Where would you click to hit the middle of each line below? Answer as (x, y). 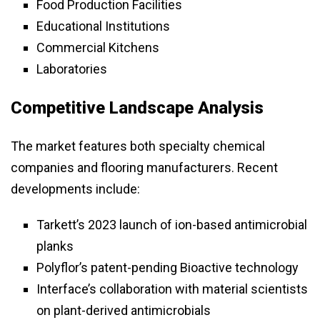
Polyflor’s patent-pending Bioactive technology (167, 268)
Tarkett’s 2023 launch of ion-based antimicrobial (172, 225)
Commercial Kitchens (98, 48)
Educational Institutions (103, 26)
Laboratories (72, 69)
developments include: (75, 189)
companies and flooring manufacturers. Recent (144, 168)
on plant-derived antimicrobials (124, 311)
